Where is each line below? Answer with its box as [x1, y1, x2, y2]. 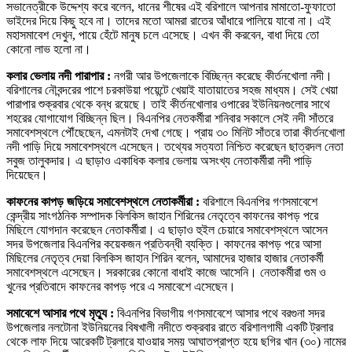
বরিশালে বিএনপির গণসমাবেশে [200, 195, 317, 209]
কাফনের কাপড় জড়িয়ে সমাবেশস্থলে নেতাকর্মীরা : [6, 195, 200, 209]
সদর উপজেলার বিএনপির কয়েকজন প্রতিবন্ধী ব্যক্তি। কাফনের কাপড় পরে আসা [6, 237, 321, 251]
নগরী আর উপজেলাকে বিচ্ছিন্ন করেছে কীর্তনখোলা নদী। [114, 69, 332, 83]
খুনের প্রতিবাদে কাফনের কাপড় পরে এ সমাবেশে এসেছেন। [6, 280, 236, 294]
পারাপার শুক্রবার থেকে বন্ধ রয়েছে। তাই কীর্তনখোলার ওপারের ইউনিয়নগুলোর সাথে [6, 97, 330, 112]
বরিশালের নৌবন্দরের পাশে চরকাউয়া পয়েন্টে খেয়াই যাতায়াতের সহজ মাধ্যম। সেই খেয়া [6, 83, 338, 97]
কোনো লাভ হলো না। [6, 42, 91, 57]
